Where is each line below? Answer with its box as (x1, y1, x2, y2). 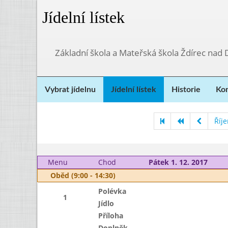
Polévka (98, 186, 126, 196)
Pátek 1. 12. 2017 (148, 157, 208, 167)
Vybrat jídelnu (45, 85, 96, 94)
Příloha (98, 211, 123, 220)
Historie (172, 85, 201, 94)
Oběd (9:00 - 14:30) (50, 170, 116, 180)
